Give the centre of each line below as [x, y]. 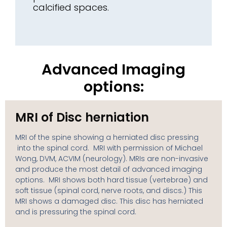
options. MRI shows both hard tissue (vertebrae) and [111, 180]
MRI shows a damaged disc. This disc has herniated [109, 201]
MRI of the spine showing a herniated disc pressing [107, 137]
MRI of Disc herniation [82, 117]
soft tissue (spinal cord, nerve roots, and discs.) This [109, 190]
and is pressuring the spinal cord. [76, 212]
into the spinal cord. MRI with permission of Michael [109, 148]
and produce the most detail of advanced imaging [109, 169]
